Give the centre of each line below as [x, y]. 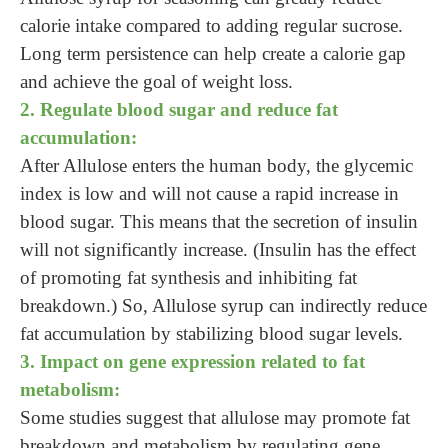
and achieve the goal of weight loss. [156, 81]
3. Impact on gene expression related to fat [192, 361]
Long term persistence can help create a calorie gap [213, 53]
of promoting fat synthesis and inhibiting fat [188, 277]
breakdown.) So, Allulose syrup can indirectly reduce [223, 305]
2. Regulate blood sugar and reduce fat [179, 109]
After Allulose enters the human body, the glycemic [216, 165]
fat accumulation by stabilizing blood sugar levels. [211, 333]
